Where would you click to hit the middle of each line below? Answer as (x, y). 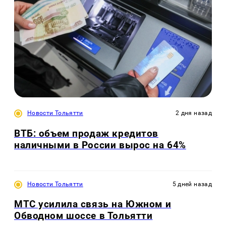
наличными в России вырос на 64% (100, 145)
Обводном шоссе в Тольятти (83, 216)
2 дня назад (194, 113)
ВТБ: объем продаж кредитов (86, 133)
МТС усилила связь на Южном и (93, 204)
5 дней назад (192, 184)
